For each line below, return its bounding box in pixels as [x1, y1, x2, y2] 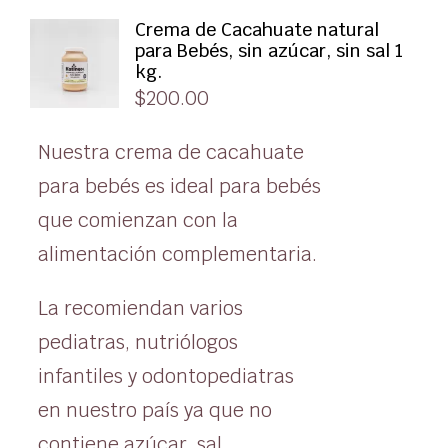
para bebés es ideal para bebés [37, 174, 321, 200]
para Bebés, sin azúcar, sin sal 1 [134, 39, 403, 63]
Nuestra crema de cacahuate [37, 140, 304, 166]
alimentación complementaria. [37, 242, 317, 268]
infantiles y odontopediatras [37, 364, 294, 390]
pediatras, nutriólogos [37, 330, 238, 356]
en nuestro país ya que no [37, 398, 272, 424]
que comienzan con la [37, 208, 238, 234]
